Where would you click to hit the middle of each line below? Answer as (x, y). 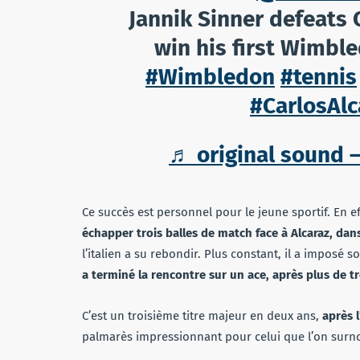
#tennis (319, 76)
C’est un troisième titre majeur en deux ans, (202, 315)
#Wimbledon (210, 76)
